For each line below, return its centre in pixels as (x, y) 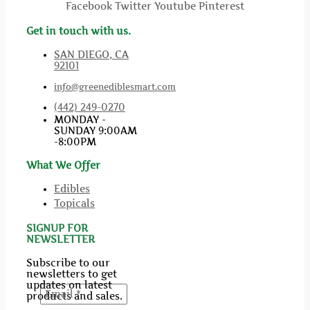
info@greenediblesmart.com (115, 87)
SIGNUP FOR (57, 229)
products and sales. (74, 297)
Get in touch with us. (79, 31)
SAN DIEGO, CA (91, 55)
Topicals (74, 204)
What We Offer (63, 166)
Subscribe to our (68, 263)
